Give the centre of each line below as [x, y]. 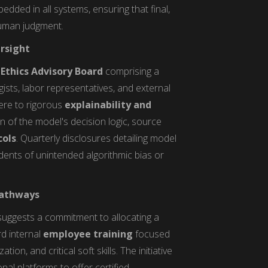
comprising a [131, 71]
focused [152, 234]
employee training [88, 234]
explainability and [108, 104]
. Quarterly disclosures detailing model [97, 138]
